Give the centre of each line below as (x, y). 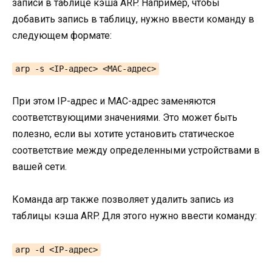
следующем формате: (62, 35)
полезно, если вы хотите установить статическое (123, 134)
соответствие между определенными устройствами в (136, 150)
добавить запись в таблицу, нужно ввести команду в (133, 19)
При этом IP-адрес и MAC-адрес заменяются (114, 101)
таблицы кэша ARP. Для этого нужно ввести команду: (134, 216)
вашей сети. (39, 166)
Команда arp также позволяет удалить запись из (123, 200)
